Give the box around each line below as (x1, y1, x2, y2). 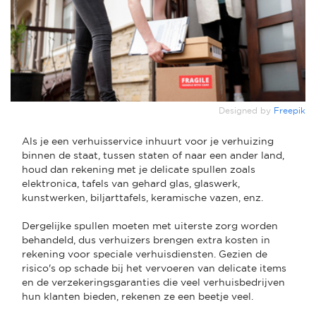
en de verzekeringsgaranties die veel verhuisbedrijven (22, 276, 285, 288)
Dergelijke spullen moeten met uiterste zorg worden (22, 219, 278, 231)
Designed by (219, 105, 274, 116)
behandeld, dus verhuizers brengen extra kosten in (22, 233, 270, 245)
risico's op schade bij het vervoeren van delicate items (22, 262, 286, 274)
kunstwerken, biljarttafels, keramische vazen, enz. (22, 191, 266, 203)
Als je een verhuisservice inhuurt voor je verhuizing (22, 135, 274, 147)
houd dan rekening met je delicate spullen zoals (22, 163, 255, 175)
